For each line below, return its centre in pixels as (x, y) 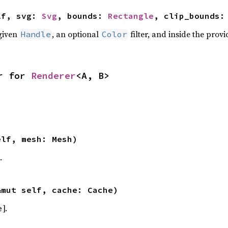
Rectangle (131, 16)
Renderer (53, 76)
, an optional (76, 34)
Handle (35, 34)
